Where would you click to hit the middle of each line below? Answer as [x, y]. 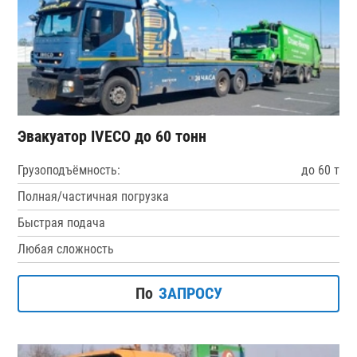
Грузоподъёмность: [69, 170]
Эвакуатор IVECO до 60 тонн [112, 136]
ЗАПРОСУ [190, 293]
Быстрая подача [62, 222]
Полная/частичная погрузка [94, 196]
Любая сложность [66, 249]
